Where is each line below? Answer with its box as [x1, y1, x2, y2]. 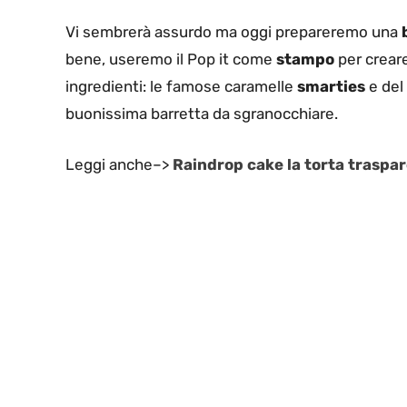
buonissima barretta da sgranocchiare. [65, 104, 338, 124]
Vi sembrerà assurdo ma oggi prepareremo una [65, 23, 402, 42]
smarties [297, 77, 365, 96]
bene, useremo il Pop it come [65, 50, 276, 69]
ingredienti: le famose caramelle [65, 77, 297, 96]
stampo [276, 50, 334, 69]
